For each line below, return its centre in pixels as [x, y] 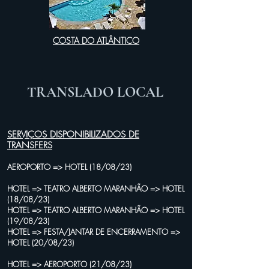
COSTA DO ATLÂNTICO [96, 41]
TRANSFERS [30, 145]
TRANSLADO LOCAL [95, 92]
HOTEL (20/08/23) [41, 243]
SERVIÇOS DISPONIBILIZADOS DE [73, 134]
